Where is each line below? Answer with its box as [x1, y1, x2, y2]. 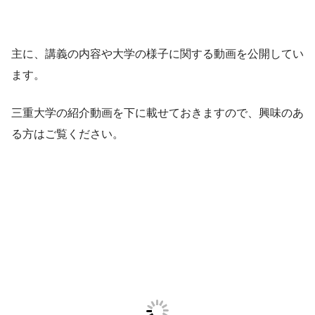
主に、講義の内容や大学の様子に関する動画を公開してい [11, 47, 304, 60]
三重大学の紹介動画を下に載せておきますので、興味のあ [11, 106, 304, 119]
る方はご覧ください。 [11, 127, 124, 140]
